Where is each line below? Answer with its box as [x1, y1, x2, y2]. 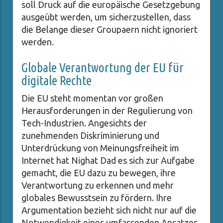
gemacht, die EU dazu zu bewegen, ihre [21, 168, 176, 178]
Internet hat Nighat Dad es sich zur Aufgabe [21, 155, 195, 166]
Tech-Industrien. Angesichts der [21, 118, 147, 128]
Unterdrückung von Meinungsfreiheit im [21, 143, 179, 153]
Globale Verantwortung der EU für [21, 60, 184, 75]
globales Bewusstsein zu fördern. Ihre [21, 193, 172, 203]
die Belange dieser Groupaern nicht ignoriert [21, 24, 198, 35]
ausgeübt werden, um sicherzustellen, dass [21, 12, 191, 22]
